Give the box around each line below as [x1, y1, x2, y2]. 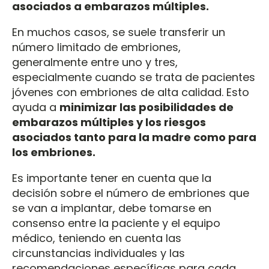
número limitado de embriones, [12, 40, 181, 55]
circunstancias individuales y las [12, 246, 185, 261]
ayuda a [12, 100, 59, 115]
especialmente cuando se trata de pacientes [12, 70, 255, 85]
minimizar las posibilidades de [59, 100, 234, 115]
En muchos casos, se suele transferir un [12, 25, 225, 40]
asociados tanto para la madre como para [12, 130, 256, 145]
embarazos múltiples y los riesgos [12, 115, 206, 130]
